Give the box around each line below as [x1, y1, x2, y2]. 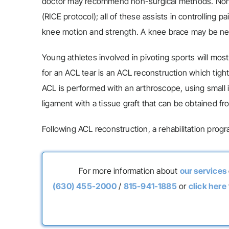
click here [188, 181, 226, 191]
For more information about [79, 166, 180, 176]
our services [179, 166, 226, 176]
